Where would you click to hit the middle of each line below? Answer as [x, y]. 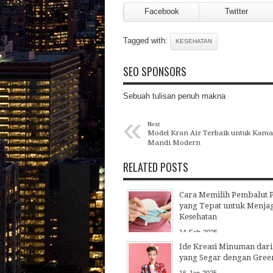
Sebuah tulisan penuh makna [174, 96]
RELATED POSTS [156, 167]
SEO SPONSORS [155, 71]
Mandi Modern [174, 142]
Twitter [236, 11]
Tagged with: [147, 40]
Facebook [161, 11]
